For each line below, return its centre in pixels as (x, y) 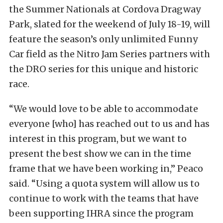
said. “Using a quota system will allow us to (104, 184)
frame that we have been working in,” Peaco (106, 169)
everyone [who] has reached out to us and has (109, 124)
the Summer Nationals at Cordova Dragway (105, 9)
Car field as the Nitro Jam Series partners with (110, 54)
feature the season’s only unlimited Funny (103, 39)
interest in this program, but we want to (98, 139)
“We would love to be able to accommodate (104, 109)
